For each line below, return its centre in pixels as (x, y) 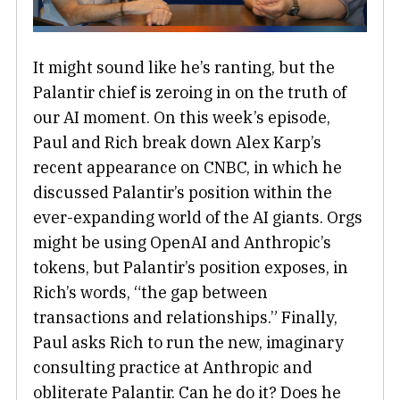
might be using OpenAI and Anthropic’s (182, 243)
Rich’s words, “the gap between (150, 293)
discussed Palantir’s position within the (183, 193)
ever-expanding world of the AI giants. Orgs (198, 218)
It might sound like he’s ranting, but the (184, 68)
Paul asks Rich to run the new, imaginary (188, 343)
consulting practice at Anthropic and (173, 368)
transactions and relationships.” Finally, (185, 318)
